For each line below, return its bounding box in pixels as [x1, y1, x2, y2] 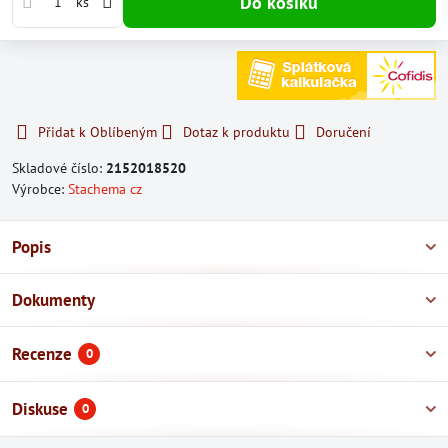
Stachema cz [68, 180, 142, 198]
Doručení [316, 123, 371, 141]
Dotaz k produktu [183, 123, 290, 141]
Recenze [12, 343, 72, 365]
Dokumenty [12, 289, 95, 311]
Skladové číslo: [12, 159, 106, 177]
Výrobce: [12, 180, 68, 198]
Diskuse [12, 398, 68, 420]
